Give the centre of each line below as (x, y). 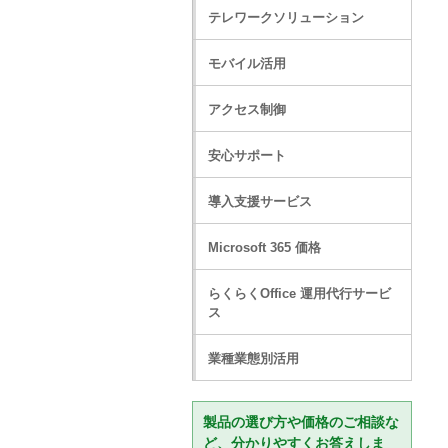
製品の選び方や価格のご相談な (301, 422)
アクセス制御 (247, 109)
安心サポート (247, 155)
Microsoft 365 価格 (264, 247)
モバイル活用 (247, 63)
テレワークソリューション (286, 17)
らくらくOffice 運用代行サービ (299, 293)
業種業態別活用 (253, 358)
